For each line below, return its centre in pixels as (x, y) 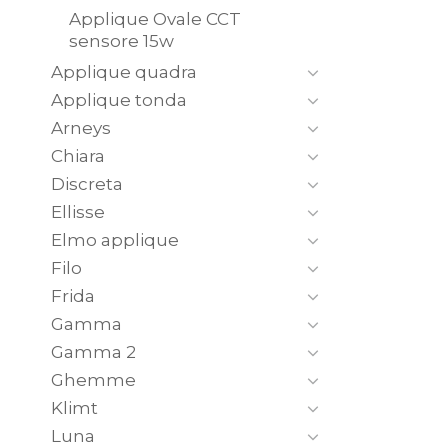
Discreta (87, 183)
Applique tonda (119, 99)
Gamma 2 (93, 351)
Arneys (81, 127)
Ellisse (78, 211)
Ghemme (93, 379)
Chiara (78, 155)
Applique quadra (124, 71)
